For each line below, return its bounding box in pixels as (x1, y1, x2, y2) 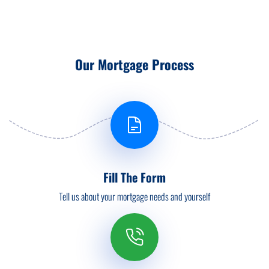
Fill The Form (103, 168, 166, 187)
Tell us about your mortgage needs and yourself (59, 189, 210, 204)
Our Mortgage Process (75, 55, 194, 74)
